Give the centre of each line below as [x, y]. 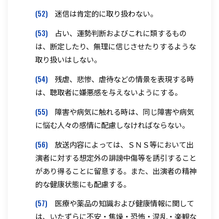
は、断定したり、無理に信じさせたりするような [116, 46]
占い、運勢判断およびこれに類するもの [121, 33]
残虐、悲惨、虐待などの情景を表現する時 [124, 79]
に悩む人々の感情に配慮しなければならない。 [112, 124]
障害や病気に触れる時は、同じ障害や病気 [124, 111]
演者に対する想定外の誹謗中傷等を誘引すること [116, 157]
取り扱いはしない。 [68, 59]
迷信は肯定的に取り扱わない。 [106, 13]
